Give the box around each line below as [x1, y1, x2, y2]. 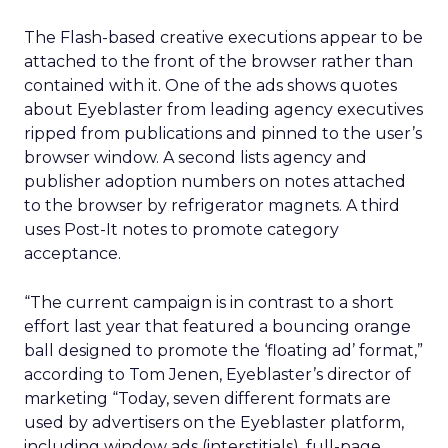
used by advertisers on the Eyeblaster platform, [24, 413, 404, 432]
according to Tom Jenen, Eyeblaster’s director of [24, 365, 411, 384]
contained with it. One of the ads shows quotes [24, 76, 397, 95]
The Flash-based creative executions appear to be [24, 28, 423, 47]
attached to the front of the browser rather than [24, 52, 413, 71]
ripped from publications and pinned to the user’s [24, 124, 422, 143]
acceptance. [24, 244, 121, 263]
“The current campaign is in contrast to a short [24, 293, 394, 312]
